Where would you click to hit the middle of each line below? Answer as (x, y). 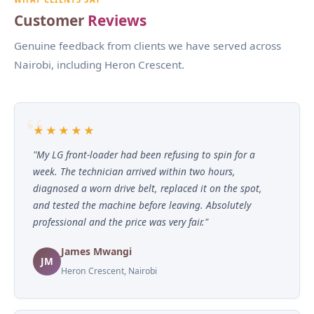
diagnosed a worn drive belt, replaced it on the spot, (148, 188)
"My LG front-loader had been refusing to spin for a (144, 154)
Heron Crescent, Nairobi (109, 271)
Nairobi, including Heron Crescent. (99, 64)
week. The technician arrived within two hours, (134, 171)
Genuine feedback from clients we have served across (148, 45)
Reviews (117, 20)
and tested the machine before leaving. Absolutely (142, 205)
